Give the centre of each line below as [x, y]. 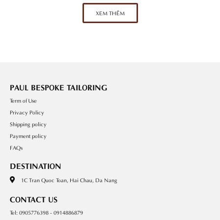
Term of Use [23, 100]
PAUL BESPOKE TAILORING [59, 86]
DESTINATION [36, 165]
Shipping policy [28, 124]
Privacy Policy [27, 112]
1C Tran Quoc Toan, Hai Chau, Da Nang [69, 179]
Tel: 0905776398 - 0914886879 [46, 212]
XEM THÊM [110, 13]
